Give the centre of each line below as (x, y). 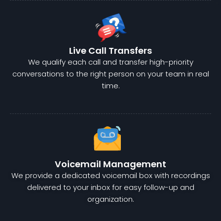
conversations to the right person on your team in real (110, 74)
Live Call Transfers (110, 51)
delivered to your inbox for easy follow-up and (110, 187)
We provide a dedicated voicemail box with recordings (110, 176)
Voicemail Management (110, 164)
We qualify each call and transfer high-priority (110, 62)
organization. (110, 199)
